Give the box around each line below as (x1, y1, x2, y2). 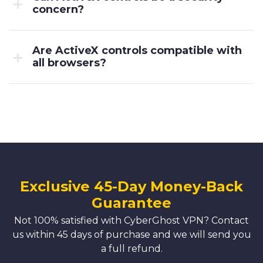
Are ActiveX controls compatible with (32, 44, 242, 57)
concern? (32, 3, 84, 16)
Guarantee (92, 194, 171, 211)
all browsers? (32, 56, 106, 69)
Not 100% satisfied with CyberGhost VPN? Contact (14, 215, 249, 226)
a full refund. (100, 243, 163, 254)
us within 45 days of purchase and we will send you (12, 229, 251, 240)
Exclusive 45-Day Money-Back (20, 178, 243, 195)
